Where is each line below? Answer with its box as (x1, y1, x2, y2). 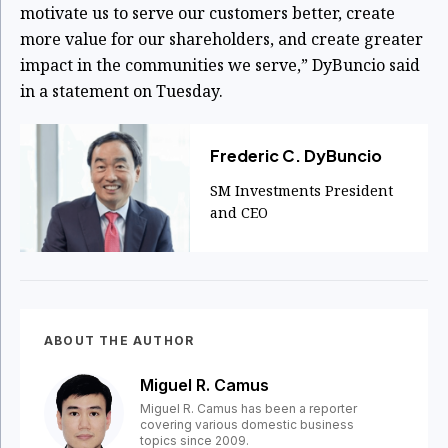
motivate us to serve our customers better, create (20, 2, 395, 24)
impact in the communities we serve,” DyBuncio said (20, 54, 420, 76)
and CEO (210, 203, 272, 222)
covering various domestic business (140, 416, 354, 432)
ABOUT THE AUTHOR (44, 332, 195, 348)
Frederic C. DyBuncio (210, 145, 382, 166)
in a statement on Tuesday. (20, 80, 227, 102)
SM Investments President (210, 181, 393, 200)
